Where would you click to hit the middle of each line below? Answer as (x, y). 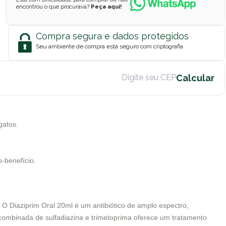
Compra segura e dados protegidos (112, 36)
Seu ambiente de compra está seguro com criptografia (109, 46)
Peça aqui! (106, 7)
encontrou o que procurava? (53, 7)
